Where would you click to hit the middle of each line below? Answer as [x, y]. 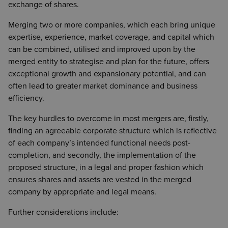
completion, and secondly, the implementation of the [102, 155]
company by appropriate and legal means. [82, 192]
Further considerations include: [63, 212]
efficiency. [26, 98]
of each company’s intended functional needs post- [99, 143]
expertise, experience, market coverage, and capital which [111, 37]
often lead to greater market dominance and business [103, 86]
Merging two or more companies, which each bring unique [112, 25]
